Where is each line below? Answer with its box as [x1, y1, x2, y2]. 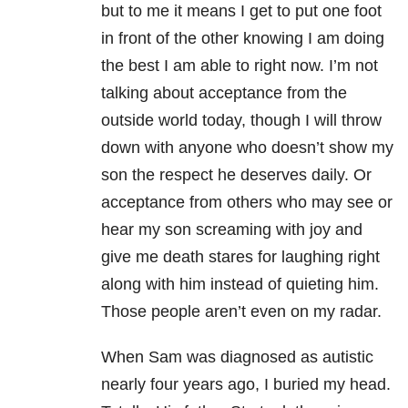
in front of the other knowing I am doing [101, 29, 384, 48]
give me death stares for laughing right [101, 248, 380, 267]
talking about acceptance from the [101, 84, 347, 103]
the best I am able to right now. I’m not [101, 56, 378, 76]
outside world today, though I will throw [101, 111, 382, 130]
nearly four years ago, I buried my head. [101, 375, 391, 394]
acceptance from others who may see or [101, 193, 393, 212]
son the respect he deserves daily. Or [101, 166, 372, 185]
